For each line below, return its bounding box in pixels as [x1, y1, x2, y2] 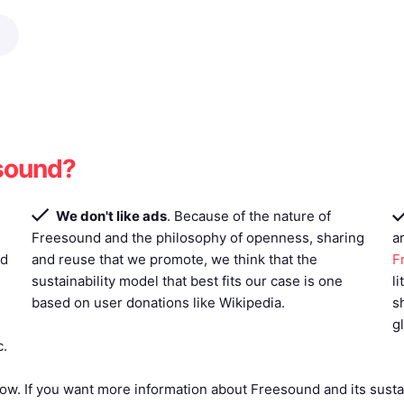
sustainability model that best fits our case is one [32, 272, 343, 289]
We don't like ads [56, 207, 167, 225]
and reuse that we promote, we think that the [32, 251, 317, 268]
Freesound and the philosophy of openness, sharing [32, 229, 364, 246]
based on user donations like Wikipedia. [32, 294, 285, 311]
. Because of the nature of [167, 207, 331, 225]
